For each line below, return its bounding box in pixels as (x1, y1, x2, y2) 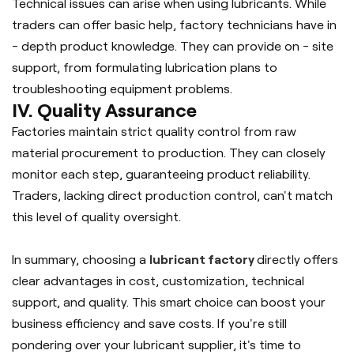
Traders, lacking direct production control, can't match (12, 188, 333, 202)
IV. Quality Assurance (12, 99, 197, 121)
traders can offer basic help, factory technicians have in (12, 17, 337, 32)
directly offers (257, 252, 338, 266)
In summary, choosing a (12, 252, 149, 266)
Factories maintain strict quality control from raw (12, 124, 296, 138)
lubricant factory (149, 252, 257, 266)
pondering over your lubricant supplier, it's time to (12, 337, 301, 352)
